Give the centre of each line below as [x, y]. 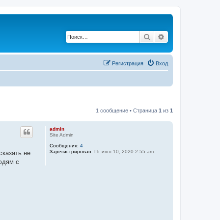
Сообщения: [64, 145]
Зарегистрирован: [71, 151]
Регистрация [128, 63]
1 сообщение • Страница [127, 110]
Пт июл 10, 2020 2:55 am [123, 151]
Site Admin [61, 135]
